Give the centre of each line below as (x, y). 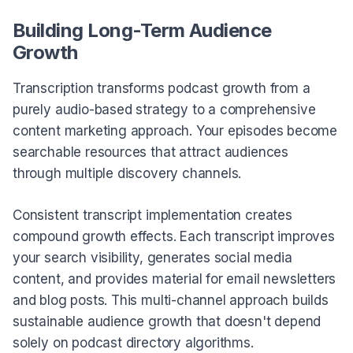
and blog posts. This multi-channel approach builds (171, 300)
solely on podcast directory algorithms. (133, 342)
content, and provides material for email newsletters (175, 279)
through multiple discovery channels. (127, 174)
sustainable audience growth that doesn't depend (167, 321)
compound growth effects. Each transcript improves (174, 236)
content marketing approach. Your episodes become (175, 131)
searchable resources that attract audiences (150, 152)
